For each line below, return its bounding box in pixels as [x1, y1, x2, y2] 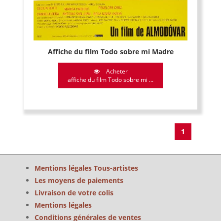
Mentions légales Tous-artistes [35, 163, 138, 173]
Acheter [104, 67, 128, 75]
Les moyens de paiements [35, 176, 123, 185]
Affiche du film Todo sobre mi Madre [47, 46, 174, 56]
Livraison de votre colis [35, 188, 113, 197]
